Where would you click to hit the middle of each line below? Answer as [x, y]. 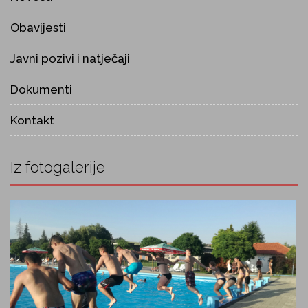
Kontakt [32, 120]
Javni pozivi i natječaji [70, 58]
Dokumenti [41, 89]
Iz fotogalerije [58, 167]
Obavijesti [38, 27]
